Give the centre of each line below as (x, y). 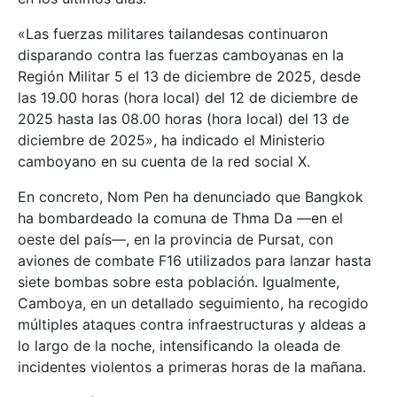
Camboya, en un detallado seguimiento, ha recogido (193, 304)
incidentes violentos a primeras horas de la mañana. (192, 367)
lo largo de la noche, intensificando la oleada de (179, 346)
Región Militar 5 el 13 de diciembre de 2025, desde (189, 77)
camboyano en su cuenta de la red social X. (164, 162)
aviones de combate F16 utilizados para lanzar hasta (195, 261)
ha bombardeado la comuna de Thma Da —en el (180, 218)
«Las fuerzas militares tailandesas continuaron (173, 34)
